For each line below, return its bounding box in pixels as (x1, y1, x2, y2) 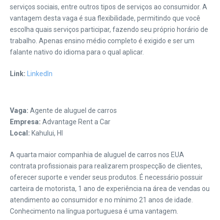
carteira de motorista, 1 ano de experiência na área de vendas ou (10, 185, 210, 192)
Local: (10, 129, 30, 137)
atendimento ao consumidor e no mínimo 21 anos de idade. (10, 196, 193, 204)
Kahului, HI (30, 129, 63, 137)
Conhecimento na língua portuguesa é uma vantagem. (10, 207, 178, 215)
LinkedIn (27, 70, 53, 78)
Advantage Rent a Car (41, 118, 110, 126)
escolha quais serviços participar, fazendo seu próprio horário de (10, 26, 208, 33)
